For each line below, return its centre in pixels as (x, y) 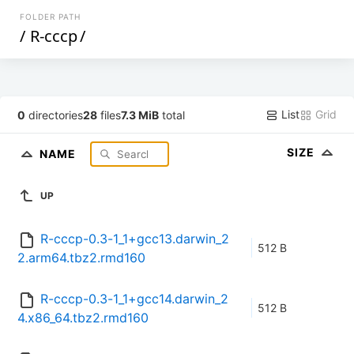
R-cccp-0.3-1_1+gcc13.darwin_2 (135, 239)
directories (55, 115)
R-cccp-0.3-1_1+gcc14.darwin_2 (134, 299)
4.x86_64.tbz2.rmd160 (83, 318)
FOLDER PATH (51, 17)
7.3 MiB (140, 115)
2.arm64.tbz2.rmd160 (81, 258)
